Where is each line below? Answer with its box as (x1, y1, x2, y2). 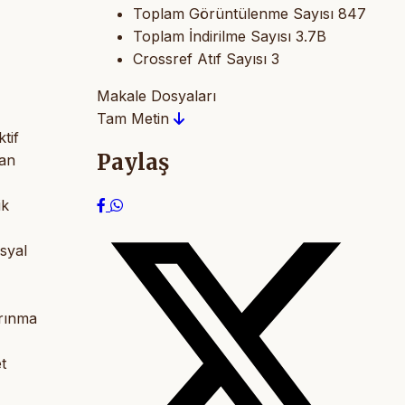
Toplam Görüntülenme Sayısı (133, 5, 334, 24)
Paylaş (97, 148, 169, 177)
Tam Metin (97, 109, 174, 128)
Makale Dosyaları (97, 87, 216, 106)
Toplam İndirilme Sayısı (133, 27, 291, 46)
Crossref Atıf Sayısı (133, 50, 267, 69)
